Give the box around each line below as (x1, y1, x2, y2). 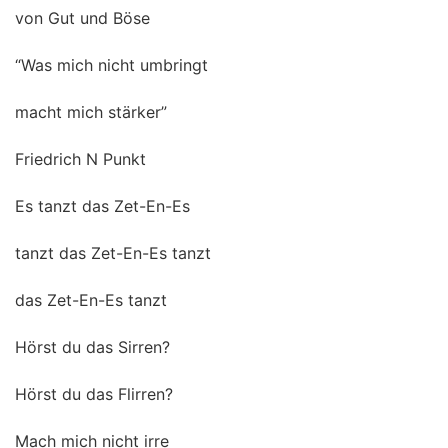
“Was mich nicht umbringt (15, 55, 208, 75)
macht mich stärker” (15, 102, 167, 122)
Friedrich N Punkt (15, 149, 146, 169)
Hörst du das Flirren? (15, 384, 173, 404)
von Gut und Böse (15, 8, 150, 28)
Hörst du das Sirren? (15, 337, 170, 357)
